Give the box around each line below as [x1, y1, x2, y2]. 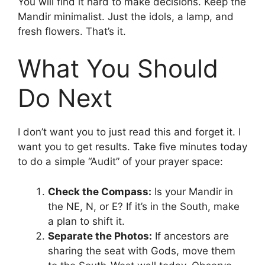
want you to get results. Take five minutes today [18, 141, 247, 153]
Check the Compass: [48, 185, 151, 198]
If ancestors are [152, 230, 229, 242]
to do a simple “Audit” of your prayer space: [18, 156, 223, 168]
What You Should [18, 53, 218, 84]
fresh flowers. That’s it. [18, 25, 126, 37]
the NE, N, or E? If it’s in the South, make [48, 200, 240, 212]
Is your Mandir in [151, 185, 233, 198]
